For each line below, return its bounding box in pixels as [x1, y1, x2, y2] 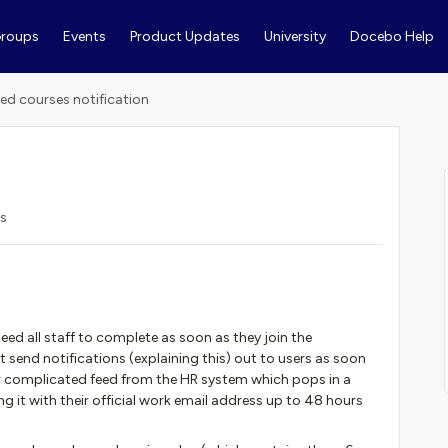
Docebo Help [349, 28, 434, 45]
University [263, 28, 326, 45]
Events [62, 28, 106, 45]
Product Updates [129, 28, 240, 45]
